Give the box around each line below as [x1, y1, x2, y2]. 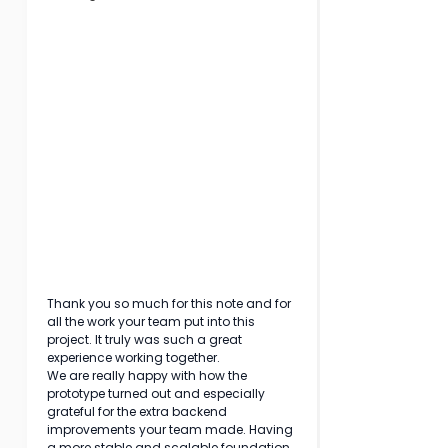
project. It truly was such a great [47, 331, 245, 348]
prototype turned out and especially [47, 385, 268, 402]
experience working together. [47, 349, 220, 366]
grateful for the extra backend [47, 403, 230, 420]
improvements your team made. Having [47, 421, 296, 438]
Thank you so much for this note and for [47, 295, 294, 312]
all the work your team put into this [47, 313, 258, 330]
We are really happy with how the [47, 367, 250, 384]
